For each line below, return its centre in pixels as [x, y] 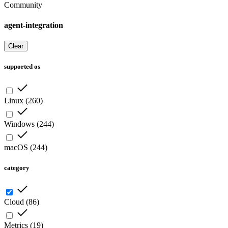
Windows [19, 124]
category [17, 167]
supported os [22, 67]
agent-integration [34, 25]
